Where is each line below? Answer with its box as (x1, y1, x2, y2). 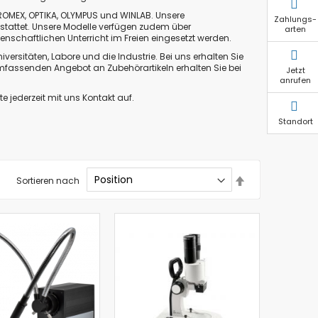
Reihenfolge (245, 194, 296, 207)
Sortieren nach (16, 174, 79, 187)
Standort (278, 115, 313, 127)
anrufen (280, 74, 311, 86)
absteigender (245, 183, 303, 196)
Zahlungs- (274, 13, 317, 25)
